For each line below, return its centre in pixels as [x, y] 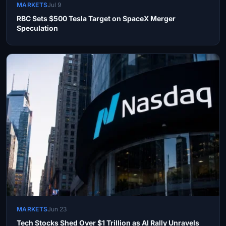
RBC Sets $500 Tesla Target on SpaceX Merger [96, 19]
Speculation [37, 28]
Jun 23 [57, 209]
